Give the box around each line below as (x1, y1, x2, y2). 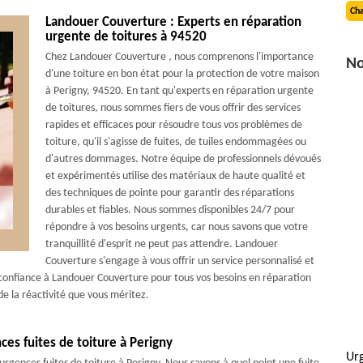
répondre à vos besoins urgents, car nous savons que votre (45, 221, 308, 233)
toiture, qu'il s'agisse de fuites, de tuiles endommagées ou (45, 136, 306, 148)
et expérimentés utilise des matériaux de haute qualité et (45, 170, 305, 182)
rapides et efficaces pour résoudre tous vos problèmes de (45, 119, 302, 131)
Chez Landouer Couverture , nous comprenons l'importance (45, 51, 314, 63)
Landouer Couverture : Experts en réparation (45, 15, 301, 29)
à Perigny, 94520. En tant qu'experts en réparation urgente (45, 85, 314, 97)
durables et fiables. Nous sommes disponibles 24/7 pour (45, 204, 295, 216)
